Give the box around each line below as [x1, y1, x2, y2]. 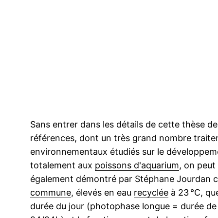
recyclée [134, 187, 168, 198]
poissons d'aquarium [95, 160, 179, 171]
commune [30, 187, 71, 198]
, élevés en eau [71, 187, 134, 198]
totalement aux [30, 160, 95, 171]
